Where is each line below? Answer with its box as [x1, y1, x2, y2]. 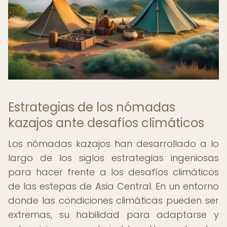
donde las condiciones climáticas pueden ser [8, 194, 219, 207]
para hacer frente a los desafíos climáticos [8, 166, 219, 178]
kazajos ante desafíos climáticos [8, 115, 204, 131]
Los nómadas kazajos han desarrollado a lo [8, 137, 219, 150]
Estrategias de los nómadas [8, 99, 175, 116]
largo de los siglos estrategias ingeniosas [8, 152, 219, 164]
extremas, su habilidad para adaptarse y [8, 208, 219, 221]
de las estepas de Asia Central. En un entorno [8, 180, 219, 193]
